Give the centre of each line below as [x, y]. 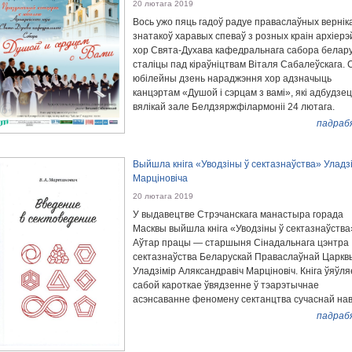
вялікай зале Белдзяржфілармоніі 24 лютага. [234, 107]
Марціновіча [160, 179]
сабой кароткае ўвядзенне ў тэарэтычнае [226, 286]
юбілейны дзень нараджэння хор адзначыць [232, 79]
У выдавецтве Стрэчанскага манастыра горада [238, 215]
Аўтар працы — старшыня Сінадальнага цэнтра [241, 243]
